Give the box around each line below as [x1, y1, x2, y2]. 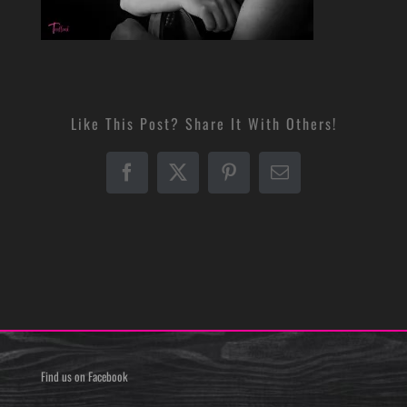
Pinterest [227, 170, 293, 190]
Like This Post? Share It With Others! [70, 112, 337, 134]
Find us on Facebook [40, 367, 128, 386]
